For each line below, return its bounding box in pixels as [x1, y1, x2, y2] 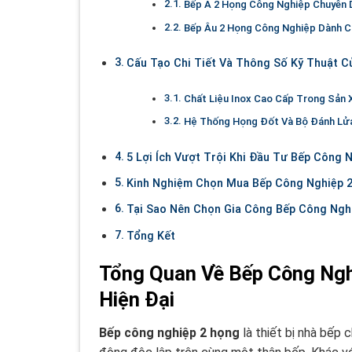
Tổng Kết [126, 229, 175, 243]
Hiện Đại [99, 288, 174, 312]
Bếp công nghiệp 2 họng [99, 325, 240, 341]
